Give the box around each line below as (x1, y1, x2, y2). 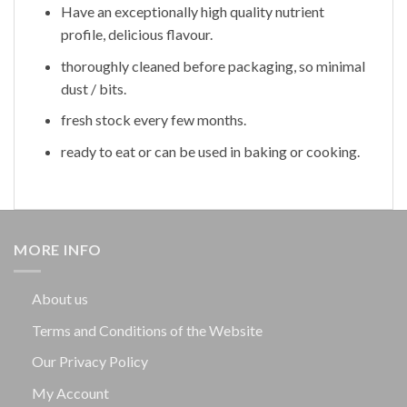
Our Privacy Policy (32, 352, 148, 371)
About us (32, 290, 88, 308)
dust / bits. (60, 79, 126, 97)
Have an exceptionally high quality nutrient (60, 3, 324, 21)
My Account (32, 384, 109, 402)
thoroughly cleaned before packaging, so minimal (60, 56, 365, 74)
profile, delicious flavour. (60, 25, 213, 44)
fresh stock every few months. (60, 111, 246, 129)
